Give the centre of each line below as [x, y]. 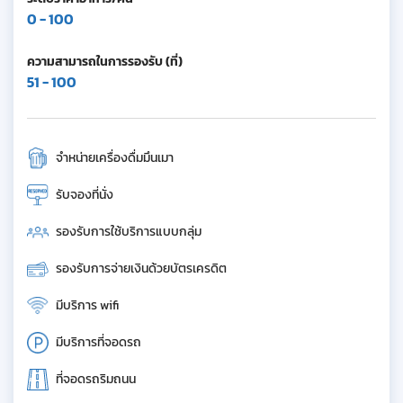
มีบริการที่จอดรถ [99, 342]
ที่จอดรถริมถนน [96, 379]
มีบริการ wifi [87, 305]
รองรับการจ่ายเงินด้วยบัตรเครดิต [141, 269]
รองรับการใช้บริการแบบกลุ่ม [129, 232]
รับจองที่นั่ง [85, 195]
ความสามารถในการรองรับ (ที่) [105, 62]
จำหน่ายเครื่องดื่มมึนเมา [115, 158]
